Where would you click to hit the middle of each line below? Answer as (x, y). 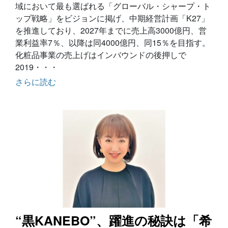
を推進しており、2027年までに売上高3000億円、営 (111, 30)
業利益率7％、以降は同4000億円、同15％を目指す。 (113, 42)
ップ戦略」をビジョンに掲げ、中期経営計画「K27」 (112, 18)
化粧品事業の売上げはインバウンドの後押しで (101, 55)
